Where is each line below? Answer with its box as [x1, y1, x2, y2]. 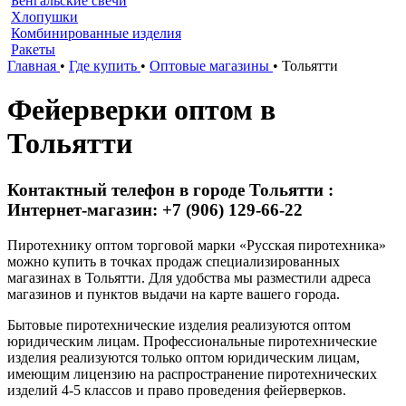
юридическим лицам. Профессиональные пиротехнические [7, 333, 377, 349]
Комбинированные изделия [11, 25, 181, 41]
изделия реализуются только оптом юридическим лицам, [7, 349, 360, 365]
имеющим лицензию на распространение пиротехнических [7, 365, 377, 382]
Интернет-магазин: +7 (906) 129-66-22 [7, 199, 303, 219]
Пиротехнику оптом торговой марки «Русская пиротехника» [7, 237, 386, 253]
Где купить [69, 58, 137, 73]
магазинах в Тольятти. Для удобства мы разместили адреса [7, 269, 371, 285]
